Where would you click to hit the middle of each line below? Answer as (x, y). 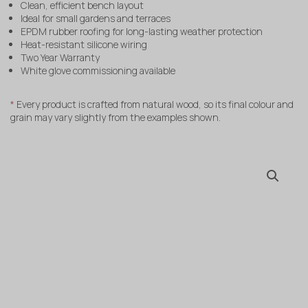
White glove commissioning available (98, 71)
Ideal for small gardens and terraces (96, 19)
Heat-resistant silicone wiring (84, 45)
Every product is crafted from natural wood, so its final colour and (154, 104)
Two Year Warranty (60, 58)
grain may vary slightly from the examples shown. (115, 118)
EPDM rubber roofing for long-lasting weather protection (142, 32)
